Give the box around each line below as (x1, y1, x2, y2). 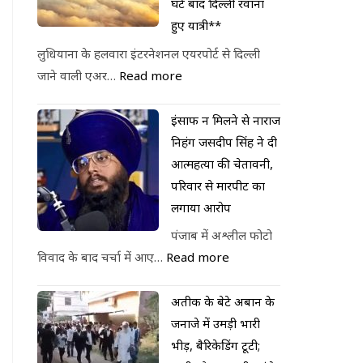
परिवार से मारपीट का (171, 177, 265, 194)
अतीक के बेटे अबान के (171, 293, 275, 310)
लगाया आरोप (171, 199, 231, 216)
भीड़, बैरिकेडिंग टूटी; (171, 337, 260, 353)
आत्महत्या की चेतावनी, (171, 155, 273, 172)
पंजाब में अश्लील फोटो (171, 227, 272, 243)
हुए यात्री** (171, 17, 221, 33)
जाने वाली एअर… (37, 66, 119, 83)
